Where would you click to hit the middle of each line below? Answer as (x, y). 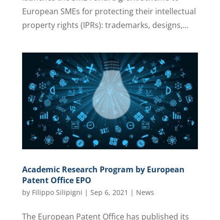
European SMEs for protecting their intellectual (109, 12)
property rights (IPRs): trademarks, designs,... (105, 25)
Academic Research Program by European (103, 169)
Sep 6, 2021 (109, 192)
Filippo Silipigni (57, 192)
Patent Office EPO (56, 180)
